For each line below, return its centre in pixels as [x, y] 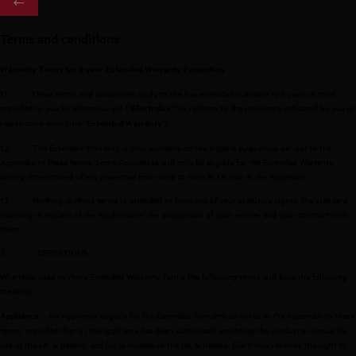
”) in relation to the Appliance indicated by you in [263, 107]
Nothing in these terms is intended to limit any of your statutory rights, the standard [190, 199]
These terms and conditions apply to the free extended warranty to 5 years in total [184, 93]
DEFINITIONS [62, 252]
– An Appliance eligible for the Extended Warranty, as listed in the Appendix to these [197, 315]
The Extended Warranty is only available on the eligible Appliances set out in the [182, 147]
